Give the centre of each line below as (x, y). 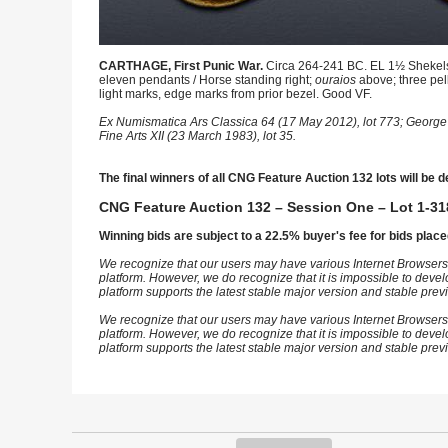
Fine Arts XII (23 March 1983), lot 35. (197, 136)
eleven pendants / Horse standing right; (207, 80)
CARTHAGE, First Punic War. (182, 66)
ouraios (335, 80)
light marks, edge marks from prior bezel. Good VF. (235, 94)
